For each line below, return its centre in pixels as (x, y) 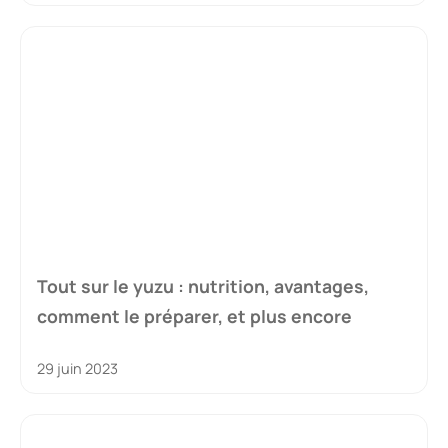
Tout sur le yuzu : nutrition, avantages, (203, 286)
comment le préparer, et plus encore (194, 316)
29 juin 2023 (77, 369)
